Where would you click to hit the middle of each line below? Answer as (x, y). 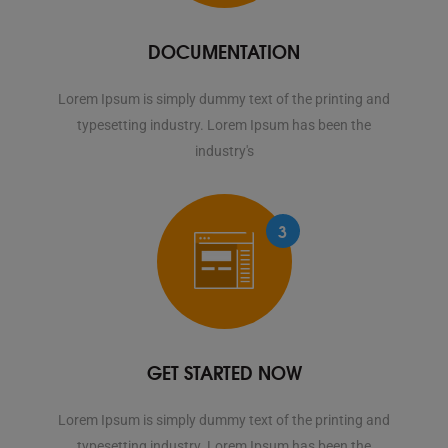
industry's (224, 151)
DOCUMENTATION (224, 51)
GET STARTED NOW (224, 372)
